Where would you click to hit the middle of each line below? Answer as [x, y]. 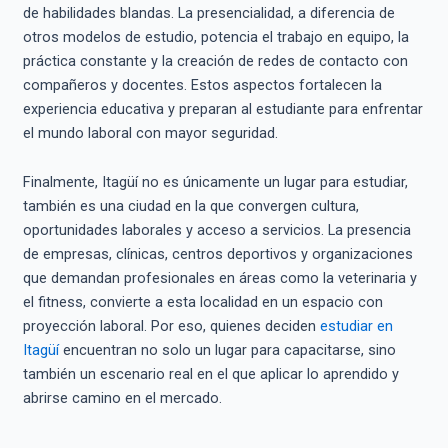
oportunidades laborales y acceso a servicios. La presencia [216, 230]
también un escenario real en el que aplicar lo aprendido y [210, 374]
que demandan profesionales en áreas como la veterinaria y [219, 278]
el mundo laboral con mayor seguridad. [150, 132]
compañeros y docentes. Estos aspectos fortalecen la [202, 84]
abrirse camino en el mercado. [122, 398]
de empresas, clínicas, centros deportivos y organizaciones [217, 254]
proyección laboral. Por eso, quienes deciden [171, 326]
